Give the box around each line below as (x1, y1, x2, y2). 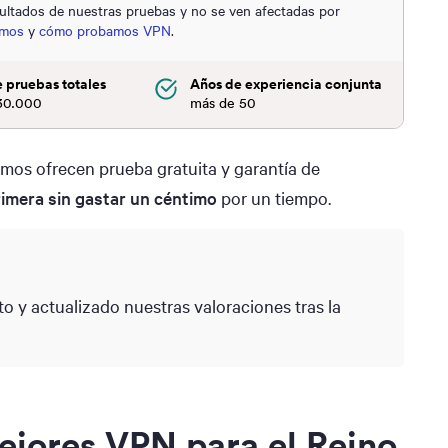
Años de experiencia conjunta (190, 75, 383, 94)
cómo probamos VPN (38, 21, 171, 41)
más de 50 (190, 94, 257, 113)
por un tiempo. (217, 186, 331, 211)
